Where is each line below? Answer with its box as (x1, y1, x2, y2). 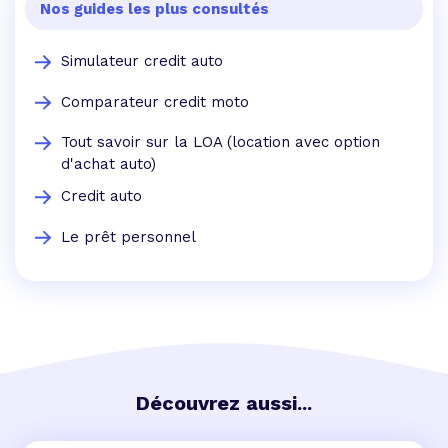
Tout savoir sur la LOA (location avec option (61, 133, 380, 152)
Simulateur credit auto (61, 52, 223, 71)
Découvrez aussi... (136, 391, 312, 416)
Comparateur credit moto (61, 92, 249, 111)
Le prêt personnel (61, 227, 196, 246)
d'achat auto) (61, 155, 156, 174)
